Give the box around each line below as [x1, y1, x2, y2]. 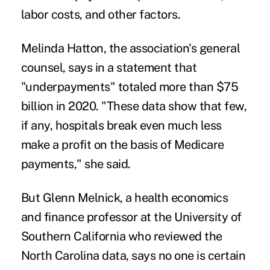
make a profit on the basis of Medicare [20, 137, 224, 152]
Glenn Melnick [42, 190, 121, 206]
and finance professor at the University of [20, 210, 242, 225]
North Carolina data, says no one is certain [20, 248, 246, 263]
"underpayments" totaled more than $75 [20, 80, 239, 95]
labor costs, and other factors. [20, 7, 181, 22]
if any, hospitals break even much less [20, 118, 222, 133]
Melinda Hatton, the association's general [20, 41, 240, 56]
